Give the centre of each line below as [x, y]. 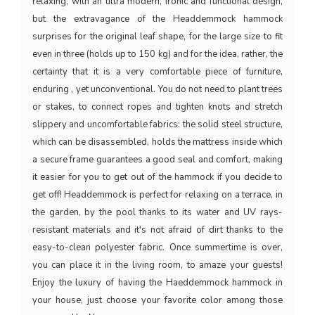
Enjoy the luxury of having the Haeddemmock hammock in [157, 282]
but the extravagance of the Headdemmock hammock [157, 19]
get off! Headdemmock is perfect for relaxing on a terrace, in [157, 194]
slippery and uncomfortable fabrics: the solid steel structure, [157, 124]
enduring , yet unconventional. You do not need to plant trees [157, 89]
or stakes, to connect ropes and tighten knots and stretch [157, 107]
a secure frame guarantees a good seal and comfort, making [157, 159]
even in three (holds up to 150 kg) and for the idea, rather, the [157, 54]
